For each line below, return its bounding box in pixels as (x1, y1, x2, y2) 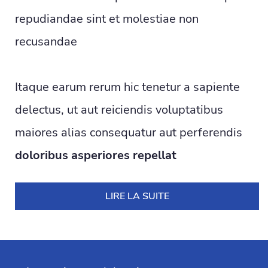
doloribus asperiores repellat (15, 147, 176, 164)
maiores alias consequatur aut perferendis (15, 124, 242, 141)
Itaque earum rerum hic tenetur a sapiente (15, 79, 240, 96)
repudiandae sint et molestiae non (15, 11, 199, 28)
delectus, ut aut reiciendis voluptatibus (15, 102, 223, 118)
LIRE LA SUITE (105, 190, 169, 203)
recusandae (15, 33, 77, 50)
